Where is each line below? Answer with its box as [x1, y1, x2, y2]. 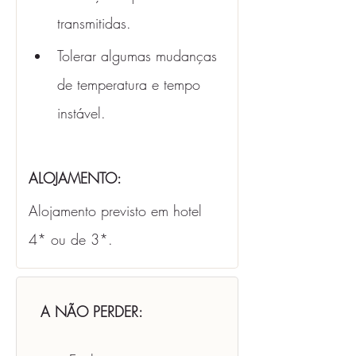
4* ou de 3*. [29, 230, 113, 249]
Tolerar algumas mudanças [57, 46, 222, 65]
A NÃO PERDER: [41, 302, 143, 321]
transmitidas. [57, 14, 131, 33]
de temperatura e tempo [57, 75, 205, 94]
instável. [57, 103, 110, 122]
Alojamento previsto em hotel [29, 201, 207, 220]
